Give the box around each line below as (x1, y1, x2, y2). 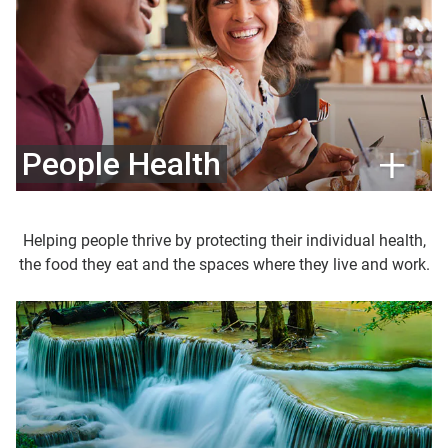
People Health (22, 145, 221, 184)
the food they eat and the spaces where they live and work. (18, 255, 430, 275)
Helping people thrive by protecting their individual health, (22, 231, 426, 251)
